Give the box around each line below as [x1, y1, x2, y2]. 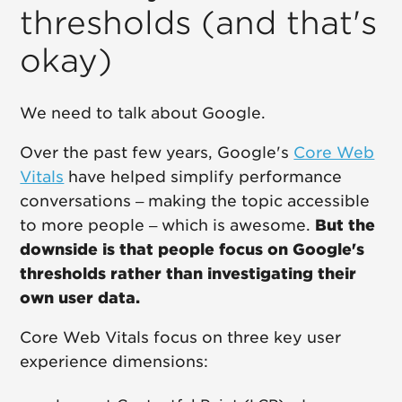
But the [315, 215, 376, 234]
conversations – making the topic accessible [20, 191, 371, 210]
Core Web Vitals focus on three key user [20, 328, 342, 346]
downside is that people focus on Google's [20, 240, 365, 258]
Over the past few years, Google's [20, 143, 294, 162]
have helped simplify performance [64, 167, 343, 186]
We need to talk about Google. [20, 103, 267, 122]
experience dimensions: [20, 352, 209, 371]
